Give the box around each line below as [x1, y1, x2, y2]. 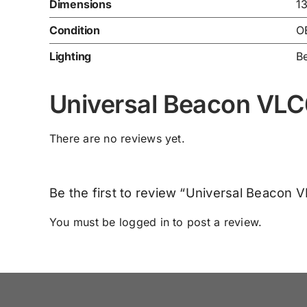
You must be [49, 215, 119, 230]
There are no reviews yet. [49, 131, 185, 145]
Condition [49, 23, 100, 37]
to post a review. [169, 215, 262, 230]
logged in [119, 215, 170, 230]
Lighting [49, 49, 92, 63]
